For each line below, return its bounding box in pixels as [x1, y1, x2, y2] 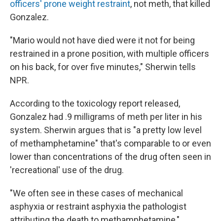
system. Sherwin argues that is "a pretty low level [10, 125, 202, 136]
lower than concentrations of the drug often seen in [10, 151, 211, 162]
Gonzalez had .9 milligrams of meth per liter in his [10, 111, 202, 122]
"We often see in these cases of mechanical [10, 188, 183, 199]
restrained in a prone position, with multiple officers [10, 48, 209, 59]
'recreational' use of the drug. [10, 165, 124, 176]
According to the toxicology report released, [10, 98, 180, 109]
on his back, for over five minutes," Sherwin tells [10, 62, 196, 73]
